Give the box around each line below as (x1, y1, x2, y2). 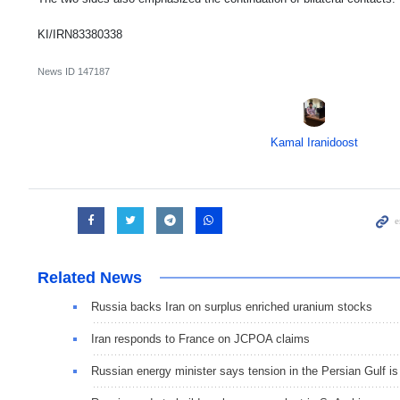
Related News (37, 269, 142, 287)
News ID (37, 66, 78, 78)
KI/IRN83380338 (37, 28, 122, 42)
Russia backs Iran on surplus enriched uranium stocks (91, 300, 372, 314)
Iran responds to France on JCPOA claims (91, 332, 310, 346)
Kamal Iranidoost (270, 136, 358, 150)
